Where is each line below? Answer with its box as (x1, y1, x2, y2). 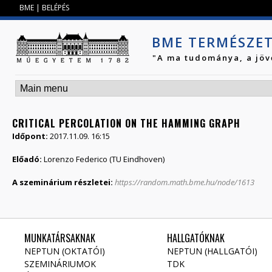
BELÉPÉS (42, 2, 69, 13)
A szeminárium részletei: (12, 177, 115, 188)
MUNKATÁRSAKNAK (24, 231, 95, 245)
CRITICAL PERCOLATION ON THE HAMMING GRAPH (12, 116, 240, 131)
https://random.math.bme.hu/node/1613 (115, 177, 254, 188)
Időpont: (12, 131, 50, 141)
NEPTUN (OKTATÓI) (24, 245, 105, 257)
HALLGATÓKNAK (167, 231, 225, 245)
